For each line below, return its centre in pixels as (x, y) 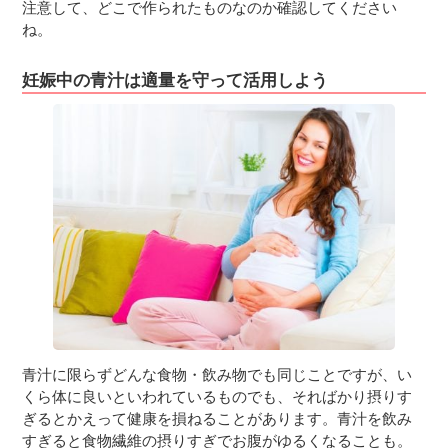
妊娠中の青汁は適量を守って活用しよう (175, 79)
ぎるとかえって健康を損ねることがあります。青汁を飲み (217, 418)
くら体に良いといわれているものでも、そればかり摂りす (217, 396)
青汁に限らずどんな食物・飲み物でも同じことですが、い (217, 374)
